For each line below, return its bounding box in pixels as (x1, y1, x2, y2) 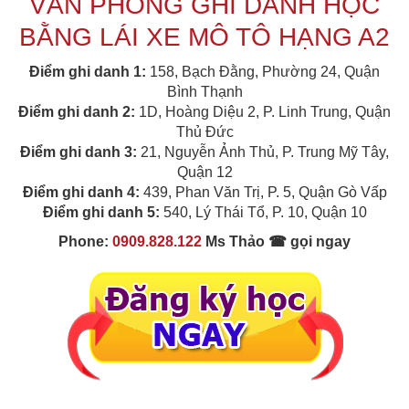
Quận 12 (176, 164, 233, 180)
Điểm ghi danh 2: (18, 104, 135, 120)
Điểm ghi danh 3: (20, 144, 137, 160)
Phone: (58, 234, 112, 249)
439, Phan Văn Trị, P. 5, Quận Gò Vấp (139, 184, 387, 200)
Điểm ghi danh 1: (29, 64, 150, 79)
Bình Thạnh (166, 84, 243, 100)
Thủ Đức (175, 124, 234, 140)
